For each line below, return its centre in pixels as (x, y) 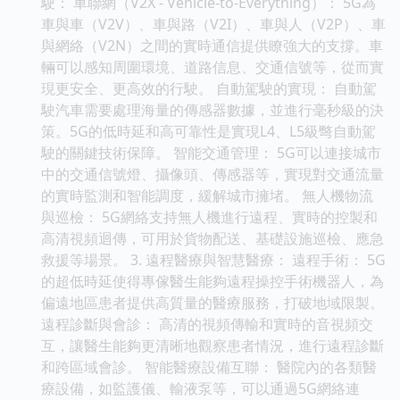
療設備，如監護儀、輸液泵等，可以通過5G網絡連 (200, 388)
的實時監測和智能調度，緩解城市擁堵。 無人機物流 (207, 195)
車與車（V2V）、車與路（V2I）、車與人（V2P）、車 (213, 24)
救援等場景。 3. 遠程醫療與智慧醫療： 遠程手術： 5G (213, 259)
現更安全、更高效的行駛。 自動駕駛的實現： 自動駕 (209, 88)
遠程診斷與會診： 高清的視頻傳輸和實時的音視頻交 (207, 324)
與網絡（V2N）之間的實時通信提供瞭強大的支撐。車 (212, 45)
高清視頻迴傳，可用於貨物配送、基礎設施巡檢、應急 (212, 238)
